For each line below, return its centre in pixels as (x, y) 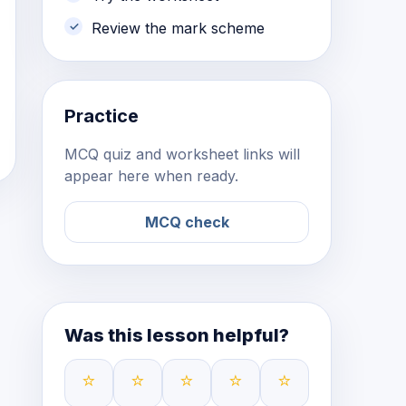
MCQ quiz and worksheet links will (182, 154)
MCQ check (187, 222)
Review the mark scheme (178, 28)
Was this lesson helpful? (177, 335)
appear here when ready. (151, 176)
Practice (101, 116)
